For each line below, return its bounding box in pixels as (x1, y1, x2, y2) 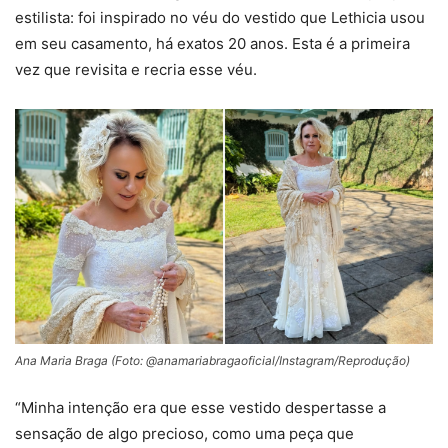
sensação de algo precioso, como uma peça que (15, 424, 354, 444)
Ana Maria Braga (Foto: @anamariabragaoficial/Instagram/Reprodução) (15, 353, 410, 369)
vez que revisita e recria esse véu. (15, 59, 257, 79)
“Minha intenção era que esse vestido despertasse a (15, 398, 386, 418)
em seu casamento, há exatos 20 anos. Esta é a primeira (15, 33, 410, 53)
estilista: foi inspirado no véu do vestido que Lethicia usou (15, 7, 425, 27)
